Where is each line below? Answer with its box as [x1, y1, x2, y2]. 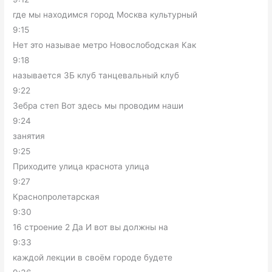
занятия [13, 131, 46, 141]
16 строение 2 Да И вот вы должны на [13, 222, 169, 232]
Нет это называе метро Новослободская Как [13, 39, 197, 50]
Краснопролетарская [13, 191, 100, 202]
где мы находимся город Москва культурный [13, 9, 198, 19]
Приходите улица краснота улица [13, 161, 150, 171]
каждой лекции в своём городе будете [13, 252, 173, 262]
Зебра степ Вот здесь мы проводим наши [13, 100, 184, 110]
